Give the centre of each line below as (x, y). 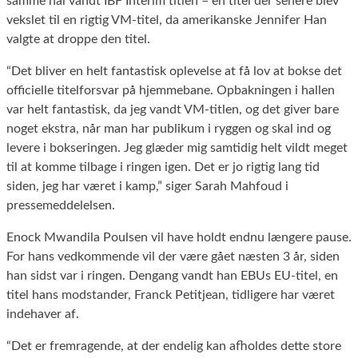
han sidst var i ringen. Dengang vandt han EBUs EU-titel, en (172, 275)
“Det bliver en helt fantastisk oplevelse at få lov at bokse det (174, 71)
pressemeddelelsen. (61, 205)
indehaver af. (43, 314)
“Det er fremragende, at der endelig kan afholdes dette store (174, 346)
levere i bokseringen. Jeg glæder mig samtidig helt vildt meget (177, 147)
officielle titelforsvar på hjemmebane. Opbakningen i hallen (171, 90)
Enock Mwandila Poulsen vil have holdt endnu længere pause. (179, 237)
